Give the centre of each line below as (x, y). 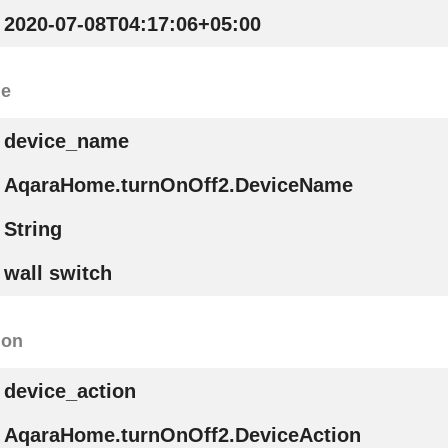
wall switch (57, 273)
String (32, 229)
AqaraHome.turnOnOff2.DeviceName (178, 185)
